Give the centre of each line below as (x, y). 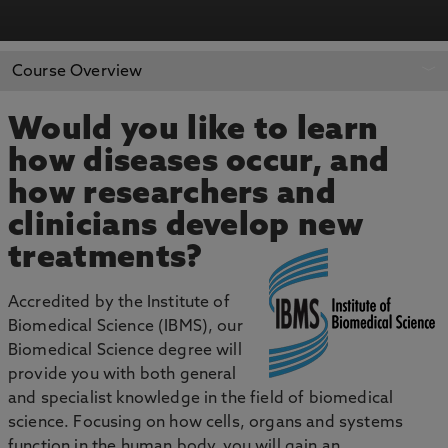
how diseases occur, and (199, 163)
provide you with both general (122, 375)
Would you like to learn (193, 131)
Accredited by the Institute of (119, 303)
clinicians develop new (186, 227)
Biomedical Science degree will (125, 351)
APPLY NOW (123, 67)
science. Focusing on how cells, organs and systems (206, 423)
